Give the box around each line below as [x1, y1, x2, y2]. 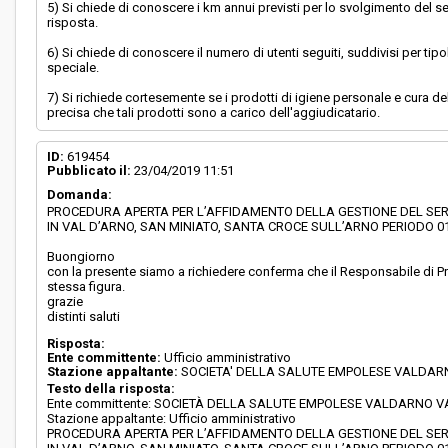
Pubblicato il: [47, 163, 132, 178]
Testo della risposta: [47, 381, 176, 396]
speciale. [47, 60, 100, 75]
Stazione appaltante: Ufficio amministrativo [47, 411, 297, 426]
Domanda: [47, 187, 113, 202]
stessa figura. [47, 279, 126, 294]
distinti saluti [47, 309, 121, 324]
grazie [47, 294, 84, 309]
